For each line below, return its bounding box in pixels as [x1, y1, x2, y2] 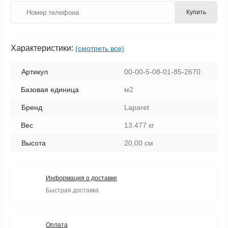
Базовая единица [21, 85, 79, 94]
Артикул [21, 68, 48, 76]
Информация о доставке [46, 175, 117, 182]
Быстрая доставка [46, 187, 99, 194]
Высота [21, 139, 46, 147]
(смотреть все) [75, 44, 124, 52]
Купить [186, 9, 206, 16]
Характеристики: [11, 44, 73, 52]
